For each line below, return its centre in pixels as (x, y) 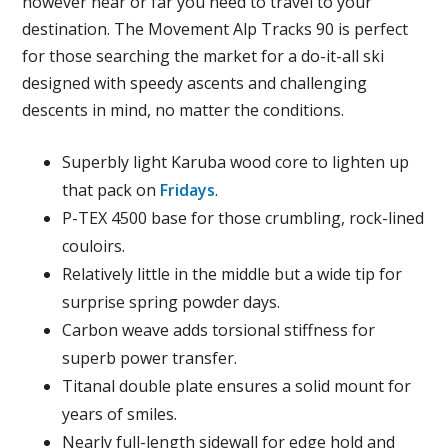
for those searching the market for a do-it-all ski (203, 56)
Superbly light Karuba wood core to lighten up (236, 162)
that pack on (111, 190)
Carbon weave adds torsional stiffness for (219, 330)
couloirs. (94, 246)
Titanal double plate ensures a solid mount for (237, 386)
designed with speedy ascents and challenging (195, 83)
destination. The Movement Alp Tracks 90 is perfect (215, 29)
